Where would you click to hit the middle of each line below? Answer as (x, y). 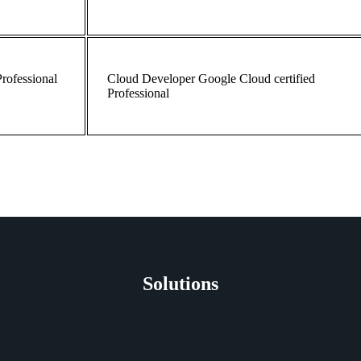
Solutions (180, 283)
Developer (170, 78)
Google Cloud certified (257, 78)
